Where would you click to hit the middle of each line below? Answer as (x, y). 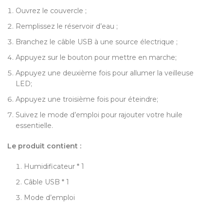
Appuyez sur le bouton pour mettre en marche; (96, 58)
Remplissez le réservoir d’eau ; (67, 27)
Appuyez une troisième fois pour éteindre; (87, 100)
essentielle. (34, 126)
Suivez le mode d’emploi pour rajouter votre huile (99, 115)
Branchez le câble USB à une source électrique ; (97, 42)
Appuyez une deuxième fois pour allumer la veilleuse (105, 73)
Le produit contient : (44, 146)
